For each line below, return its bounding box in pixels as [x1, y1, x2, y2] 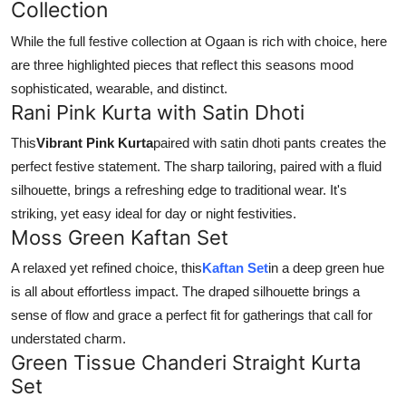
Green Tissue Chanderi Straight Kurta [11, 351, 361, 375]
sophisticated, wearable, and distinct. [11, 81, 227, 97]
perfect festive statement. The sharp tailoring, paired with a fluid [11, 159, 382, 175]
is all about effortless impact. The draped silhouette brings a [11, 284, 360, 300]
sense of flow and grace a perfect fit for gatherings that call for [11, 307, 372, 324]
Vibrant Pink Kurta [36, 135, 153, 151]
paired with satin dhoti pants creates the [153, 135, 386, 151]
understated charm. [11, 331, 126, 347]
